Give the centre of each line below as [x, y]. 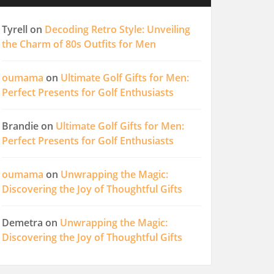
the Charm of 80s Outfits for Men [79, 44]
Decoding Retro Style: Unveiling [117, 29]
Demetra [22, 223]
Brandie [20, 126]
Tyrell [15, 29]
